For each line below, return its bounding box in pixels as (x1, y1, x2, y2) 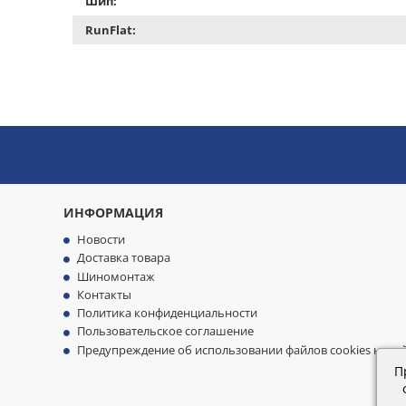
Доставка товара (76, 249, 170, 266)
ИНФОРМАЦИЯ (63, 204, 163, 221)
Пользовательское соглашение (76, 323, 254, 340)
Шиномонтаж (76, 267, 155, 285)
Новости (76, 231, 125, 247)
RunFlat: (84, 22, 136, 38)
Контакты (76, 285, 131, 303)
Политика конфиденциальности (76, 304, 257, 321)
